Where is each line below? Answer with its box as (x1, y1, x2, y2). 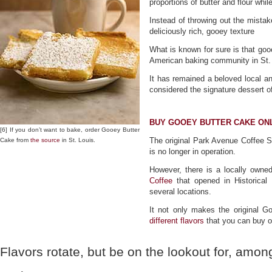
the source (30, 137, 60, 143)
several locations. (149, 187, 211, 196)
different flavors (149, 216, 204, 225)
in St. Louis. (60, 137, 95, 143)
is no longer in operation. (149, 147, 236, 156)
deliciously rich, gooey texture (149, 27, 254, 36)
